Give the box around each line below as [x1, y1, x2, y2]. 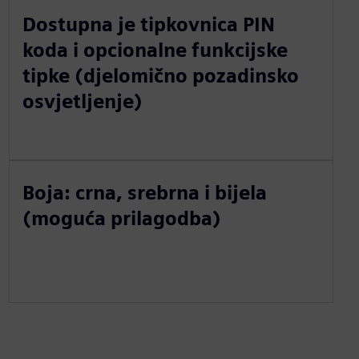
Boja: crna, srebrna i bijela [22, 180, 267, 204]
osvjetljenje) [22, 89, 143, 113]
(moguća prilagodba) [22, 206, 221, 230]
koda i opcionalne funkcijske [22, 38, 288, 62]
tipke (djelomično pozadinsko [22, 63, 299, 87]
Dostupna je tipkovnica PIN [22, 12, 275, 36]
